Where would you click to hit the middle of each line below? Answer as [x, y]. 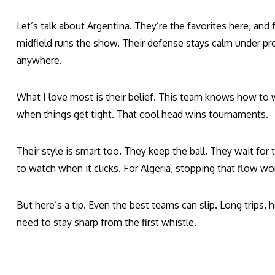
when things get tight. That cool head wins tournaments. [142, 114]
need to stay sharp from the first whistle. [107, 223]
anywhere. [39, 60]
